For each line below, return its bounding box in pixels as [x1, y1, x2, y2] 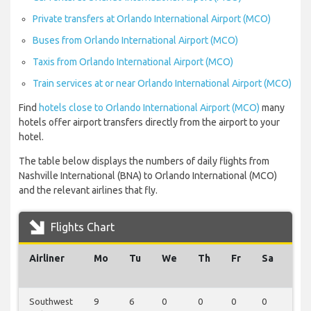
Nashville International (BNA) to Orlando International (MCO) [19, 170, 277, 182]
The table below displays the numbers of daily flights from [19, 155, 269, 167]
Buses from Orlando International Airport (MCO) [33, 35, 238, 47]
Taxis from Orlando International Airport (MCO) [33, 56, 233, 68]
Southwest [29, 296, 73, 307]
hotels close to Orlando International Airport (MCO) [39, 102, 260, 114]
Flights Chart [48, 221, 115, 234]
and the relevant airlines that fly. [19, 185, 158, 196]
